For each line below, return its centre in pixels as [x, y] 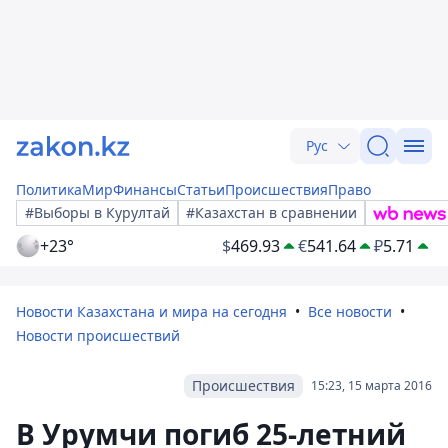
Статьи [201, 189]
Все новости [350, 311]
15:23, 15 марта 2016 [371, 385]
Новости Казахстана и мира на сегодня [151, 311]
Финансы [145, 189]
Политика [49, 189]
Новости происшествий [98, 335]
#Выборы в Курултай [97, 212]
